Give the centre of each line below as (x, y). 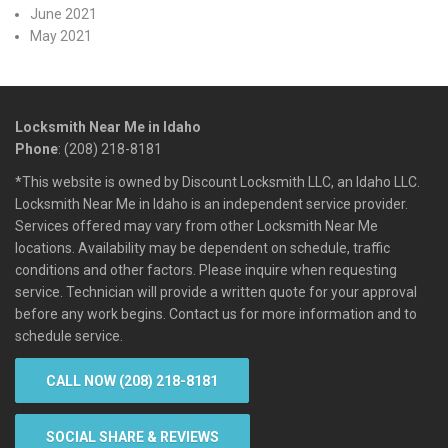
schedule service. (69, 336)
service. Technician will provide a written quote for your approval (216, 292)
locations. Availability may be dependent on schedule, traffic (202, 248)
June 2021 (63, 14)
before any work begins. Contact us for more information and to (216, 314)
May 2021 (61, 36)
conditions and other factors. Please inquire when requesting (206, 270)
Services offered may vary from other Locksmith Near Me (196, 226)
